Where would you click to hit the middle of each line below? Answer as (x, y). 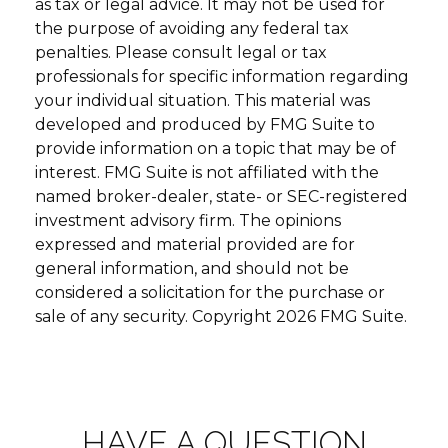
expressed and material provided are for (195, 244)
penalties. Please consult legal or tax (181, 52)
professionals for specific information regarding (222, 76)
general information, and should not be (192, 268)
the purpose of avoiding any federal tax (192, 28)
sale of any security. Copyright (155, 316)
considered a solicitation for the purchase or (210, 292)
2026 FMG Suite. (341, 316)
